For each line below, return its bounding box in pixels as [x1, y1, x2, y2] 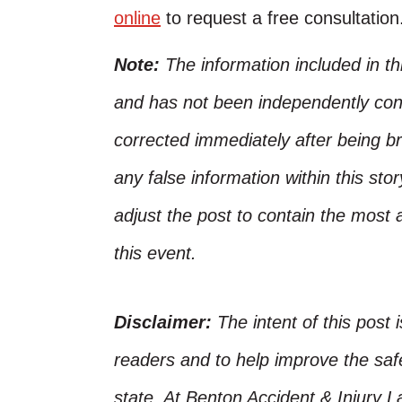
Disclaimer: [114, 312, 217, 332]
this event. [114, 243, 197, 263]
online [114, 8, 161, 28]
